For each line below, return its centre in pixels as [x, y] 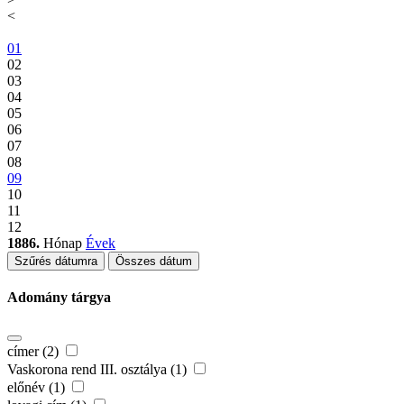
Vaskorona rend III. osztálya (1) [99, 369]
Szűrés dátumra [56, 262]
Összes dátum [154, 262]
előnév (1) [38, 387]
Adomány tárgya [59, 298]
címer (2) [35, 351]
